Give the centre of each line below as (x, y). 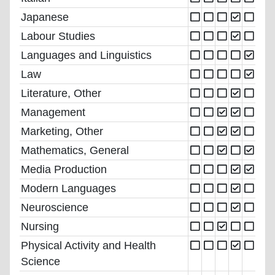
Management (53, 112)
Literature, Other (61, 93)
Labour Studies (58, 36)
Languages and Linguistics (86, 55)
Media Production (64, 169)
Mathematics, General (75, 150)
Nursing (40, 226)
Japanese (45, 17)
